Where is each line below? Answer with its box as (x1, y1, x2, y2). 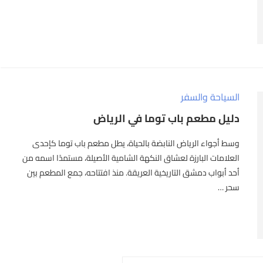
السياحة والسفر (181, 88, 240, 106)
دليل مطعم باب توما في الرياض (93, 109, 240, 129)
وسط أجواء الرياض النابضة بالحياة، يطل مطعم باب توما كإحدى (32, 136, 240, 151)
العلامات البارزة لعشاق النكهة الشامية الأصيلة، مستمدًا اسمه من (22, 150, 240, 166)
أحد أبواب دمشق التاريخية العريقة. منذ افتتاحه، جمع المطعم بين (27, 165, 240, 181)
